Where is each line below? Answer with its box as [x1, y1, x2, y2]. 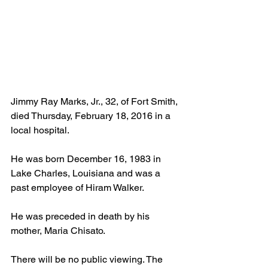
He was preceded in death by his [11, 210, 152, 222]
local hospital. [11, 124, 71, 136]
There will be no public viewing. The [11, 253, 165, 265]
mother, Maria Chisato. [11, 224, 107, 236]
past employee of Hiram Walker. [11, 181, 146, 193]
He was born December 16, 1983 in [11, 153, 163, 165]
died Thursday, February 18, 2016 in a [11, 109, 173, 121]
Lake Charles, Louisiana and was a [11, 167, 163, 179]
